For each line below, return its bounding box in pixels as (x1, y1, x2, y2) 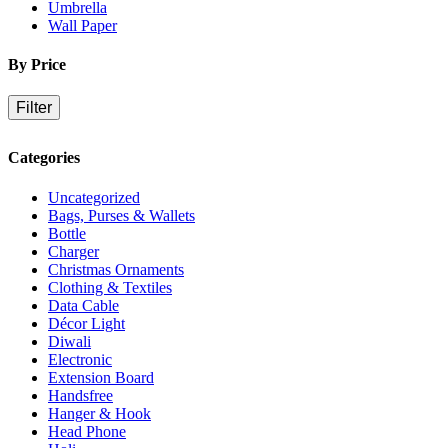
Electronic (48, 350, 112, 368)
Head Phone (48, 422, 126, 440)
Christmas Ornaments (48, 260, 184, 278)
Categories (8, 149, 80, 167)
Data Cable (48, 296, 119, 314)
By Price (8, 55, 66, 73)
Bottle (48, 224, 86, 242)
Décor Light (48, 314, 125, 332)
